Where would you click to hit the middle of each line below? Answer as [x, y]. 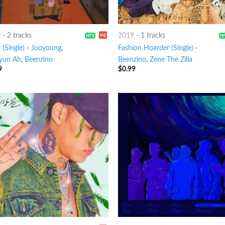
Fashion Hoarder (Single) [156, 48]
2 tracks [19, 36]
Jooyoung [46, 48]
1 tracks [153, 36]
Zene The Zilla [171, 59]
